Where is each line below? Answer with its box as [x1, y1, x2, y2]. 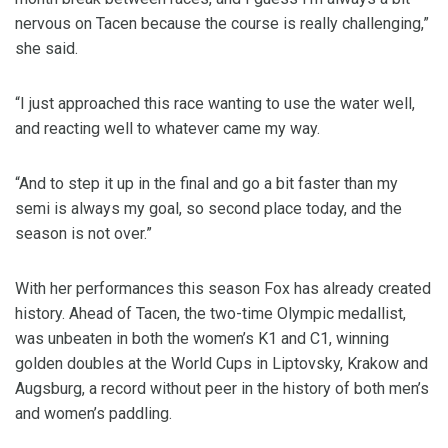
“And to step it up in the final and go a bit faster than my [15, 174, 398, 194]
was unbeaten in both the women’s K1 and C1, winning [15, 329, 389, 349]
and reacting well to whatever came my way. [15, 119, 320, 139]
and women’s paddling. [15, 404, 172, 424]
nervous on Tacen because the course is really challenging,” [15, 14, 429, 34]
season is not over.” [15, 224, 152, 244]
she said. [15, 39, 78, 59]
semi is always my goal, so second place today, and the [15, 199, 402, 219]
